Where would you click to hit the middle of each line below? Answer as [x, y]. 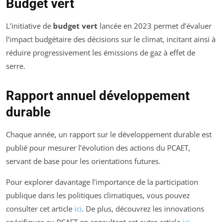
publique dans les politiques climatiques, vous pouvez [98, 195]
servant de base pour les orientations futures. [83, 161]
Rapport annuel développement [98, 95]
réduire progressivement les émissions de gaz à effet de [101, 52]
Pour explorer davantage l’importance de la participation [102, 182]
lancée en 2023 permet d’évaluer [155, 26]
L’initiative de [29, 26]
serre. [16, 66]
